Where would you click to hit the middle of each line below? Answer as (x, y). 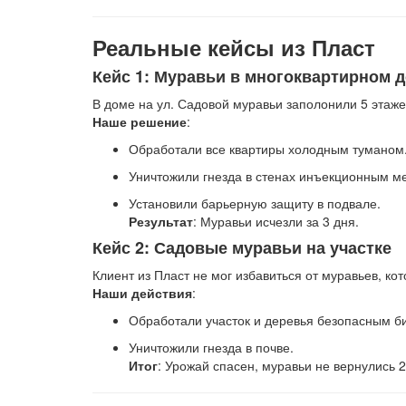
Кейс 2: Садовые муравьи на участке (242, 247)
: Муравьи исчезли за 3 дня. (276, 221)
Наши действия (142, 293)
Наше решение (140, 121)
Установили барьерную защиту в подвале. (255, 203)
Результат (161, 221)
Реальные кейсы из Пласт (234, 47)
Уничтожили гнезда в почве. (211, 347)
